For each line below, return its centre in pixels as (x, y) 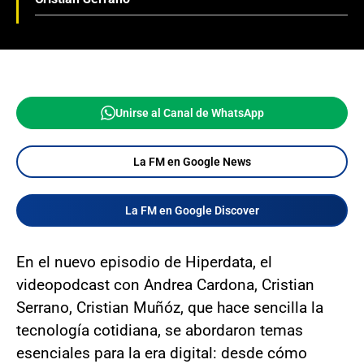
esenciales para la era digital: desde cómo (162, 353)
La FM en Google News (192, 162)
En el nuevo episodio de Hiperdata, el (144, 262)
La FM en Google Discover (192, 210)
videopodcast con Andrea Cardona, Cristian (165, 285)
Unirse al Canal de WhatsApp (189, 113)
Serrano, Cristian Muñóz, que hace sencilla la (170, 308)
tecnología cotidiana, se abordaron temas (160, 330)
